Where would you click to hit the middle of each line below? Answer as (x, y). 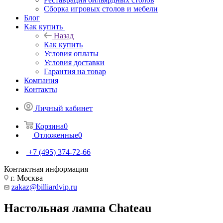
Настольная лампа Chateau (78, 208)
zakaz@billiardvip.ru (44, 187)
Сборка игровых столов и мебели (101, 8)
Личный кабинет (64, 108)
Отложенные (56, 135)
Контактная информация (46, 169)
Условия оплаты (71, 53)
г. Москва (26, 178)
